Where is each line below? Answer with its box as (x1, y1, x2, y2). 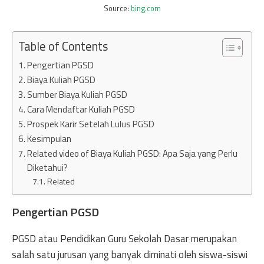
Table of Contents (18, 37, 108, 55)
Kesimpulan (27, 131, 72, 146)
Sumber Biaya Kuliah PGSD (27, 87, 128, 101)
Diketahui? (27, 160, 68, 174)
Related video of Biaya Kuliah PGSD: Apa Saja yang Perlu (27, 146, 238, 160)
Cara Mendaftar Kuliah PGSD (27, 102, 136, 116)
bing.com (130, 3, 161, 14)
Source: (103, 3, 131, 14)
